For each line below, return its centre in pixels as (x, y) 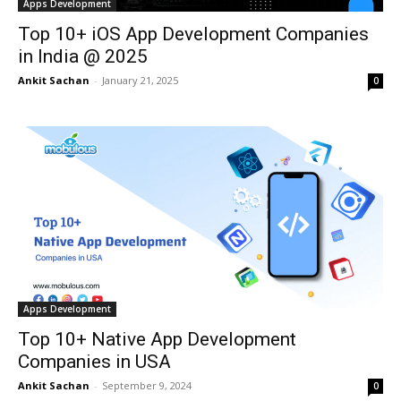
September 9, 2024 (147, 386)
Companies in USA (94, 362)
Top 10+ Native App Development (157, 340)
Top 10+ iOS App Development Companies (193, 34)
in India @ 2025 (83, 56)
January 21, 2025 (140, 80)
